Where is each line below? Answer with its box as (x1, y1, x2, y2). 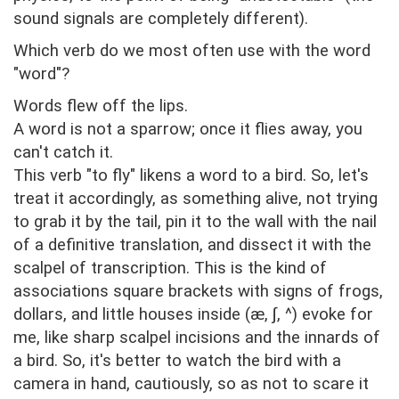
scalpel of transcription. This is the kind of (13, 258, 327, 279)
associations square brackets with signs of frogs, (13, 281, 383, 302)
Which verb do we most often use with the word (13, 41, 370, 61)
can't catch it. (13, 142, 113, 163)
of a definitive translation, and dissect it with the (13, 235, 371, 256)
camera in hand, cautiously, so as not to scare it (13, 374, 369, 395)
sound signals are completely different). (13, 9, 308, 29)
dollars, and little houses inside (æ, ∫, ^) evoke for (13, 305, 373, 325)
